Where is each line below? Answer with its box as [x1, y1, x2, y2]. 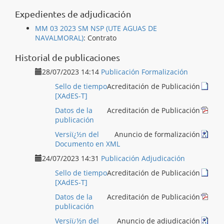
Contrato [87, 33, 116, 42]
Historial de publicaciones [15, 52, 120, 62]
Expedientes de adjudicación [15, 8, 131, 19]
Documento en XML [55, 139, 120, 148]
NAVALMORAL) [35, 33, 83, 42]
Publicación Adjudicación [101, 153, 185, 163]
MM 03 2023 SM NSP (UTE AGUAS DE [35, 23, 157, 33]
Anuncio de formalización [114, 129, 200, 139]
